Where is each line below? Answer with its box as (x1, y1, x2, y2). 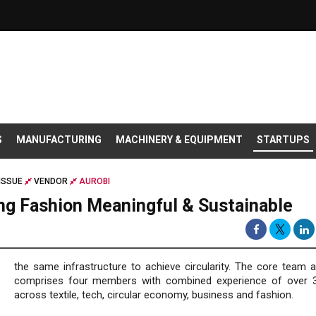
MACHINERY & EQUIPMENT (116, 134, 243, 146)
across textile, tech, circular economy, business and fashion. (13, 288, 293, 302)
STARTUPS (257, 134, 310, 146)
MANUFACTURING (16, 134, 102, 146)
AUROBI (77, 176, 110, 187)
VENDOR (34, 176, 68, 187)
